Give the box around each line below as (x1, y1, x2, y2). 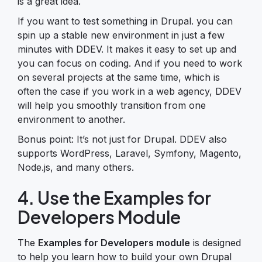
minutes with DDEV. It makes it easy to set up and (18, 43, 236, 55)
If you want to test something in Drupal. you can (18, 15, 233, 27)
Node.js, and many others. (18, 161, 134, 173)
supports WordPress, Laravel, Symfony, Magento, (18, 147, 242, 159)
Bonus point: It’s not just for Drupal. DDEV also (18, 133, 227, 145)
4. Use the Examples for (18, 186, 211, 209)
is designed (190, 236, 241, 249)
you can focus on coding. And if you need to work (18, 57, 242, 69)
